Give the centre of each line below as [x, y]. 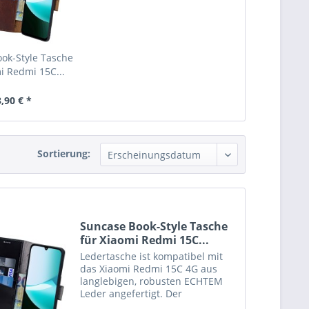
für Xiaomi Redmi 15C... [145, 240]
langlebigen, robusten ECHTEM [152, 281]
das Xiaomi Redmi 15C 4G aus [149, 269]
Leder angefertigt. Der [131, 294]
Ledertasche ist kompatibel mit [152, 257]
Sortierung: [64, 153]
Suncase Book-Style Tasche [154, 227]
